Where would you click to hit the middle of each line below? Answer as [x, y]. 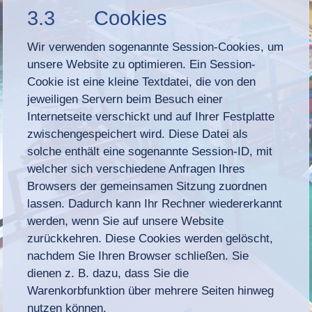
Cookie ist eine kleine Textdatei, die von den [142, 81]
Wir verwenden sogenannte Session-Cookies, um [156, 47]
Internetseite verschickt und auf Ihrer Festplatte [151, 116]
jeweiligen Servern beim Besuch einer [125, 99]
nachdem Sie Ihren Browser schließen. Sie [138, 256]
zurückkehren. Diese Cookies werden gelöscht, [150, 238]
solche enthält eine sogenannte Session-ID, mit [150, 151]
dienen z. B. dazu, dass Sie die [108, 273]
